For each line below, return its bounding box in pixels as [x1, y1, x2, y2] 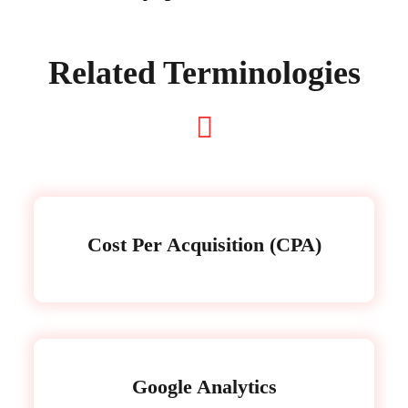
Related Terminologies [47, 55, 361, 91]
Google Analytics [131, 375, 277, 398]
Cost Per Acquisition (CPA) [87, 233, 321, 256]
